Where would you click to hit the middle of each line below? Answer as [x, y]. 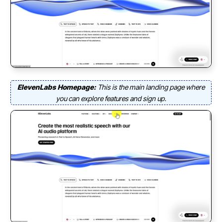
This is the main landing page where [151, 87]
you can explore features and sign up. [111, 98]
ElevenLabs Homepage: [57, 87]
